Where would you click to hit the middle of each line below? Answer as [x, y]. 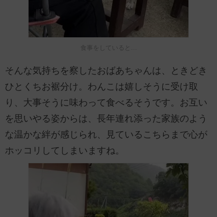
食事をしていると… [108, 47]
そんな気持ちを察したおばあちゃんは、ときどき [106, 70]
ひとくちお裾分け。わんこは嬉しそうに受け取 [101, 86]
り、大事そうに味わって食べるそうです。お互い [106, 102]
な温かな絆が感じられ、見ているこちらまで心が [106, 134]
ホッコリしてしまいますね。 [65, 150]
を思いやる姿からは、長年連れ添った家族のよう [106, 118]
